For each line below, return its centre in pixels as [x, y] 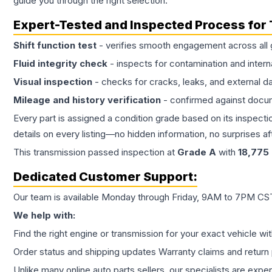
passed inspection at [131, 152]
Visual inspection [53, 82]
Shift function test [55, 46]
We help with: [44, 216]
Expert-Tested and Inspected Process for [141, 25]
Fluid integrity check [60, 64]
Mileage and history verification [87, 100]
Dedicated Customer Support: [105, 177]
